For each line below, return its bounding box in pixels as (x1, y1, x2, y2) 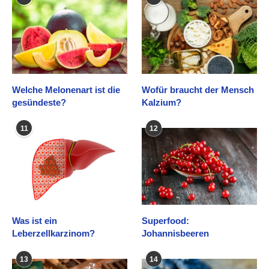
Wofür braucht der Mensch (142, 85, 255, 95)
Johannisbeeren (142, 228, 210, 238)
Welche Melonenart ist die (12, 85, 120, 95)
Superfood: (142, 215, 190, 226)
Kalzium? (142, 97, 182, 108)
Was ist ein (12, 215, 57, 226)
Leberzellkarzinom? (12, 228, 95, 238)
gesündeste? (12, 97, 66, 108)
